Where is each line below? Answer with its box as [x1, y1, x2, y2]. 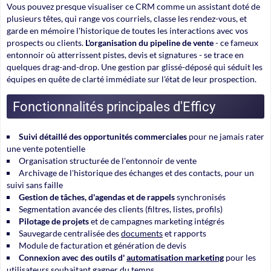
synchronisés [175, 191, 226, 202]
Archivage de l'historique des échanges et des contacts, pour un [19, 167, 254, 178]
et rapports [163, 227, 206, 238]
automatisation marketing [126, 252, 224, 263]
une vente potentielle [7, 143, 85, 154]
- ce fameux [214, 37, 258, 48]
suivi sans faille [7, 179, 63, 190]
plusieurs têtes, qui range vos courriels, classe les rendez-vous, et [7, 13, 247, 24]
